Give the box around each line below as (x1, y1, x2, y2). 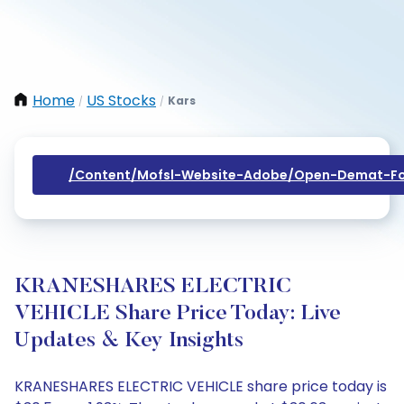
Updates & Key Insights (14, 330, 243, 352)
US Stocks (87, 90, 156, 111)
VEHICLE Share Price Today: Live (14, 303, 341, 325)
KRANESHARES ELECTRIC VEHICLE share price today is (14, 376, 387, 397)
